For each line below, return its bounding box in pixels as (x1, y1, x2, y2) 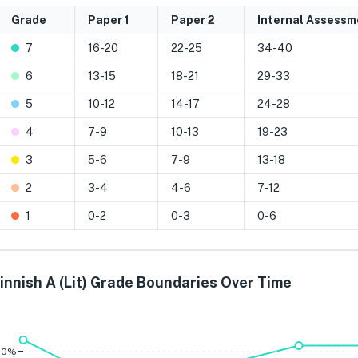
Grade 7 (154, 314, 205, 330)
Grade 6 (232, 314, 283, 330)
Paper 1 (88, 14, 129, 26)
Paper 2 (171, 14, 215, 26)
